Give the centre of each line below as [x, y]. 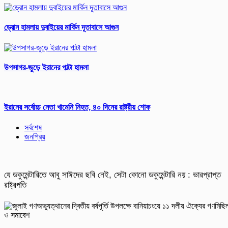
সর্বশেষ [33, 127]
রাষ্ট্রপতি [15, 185]
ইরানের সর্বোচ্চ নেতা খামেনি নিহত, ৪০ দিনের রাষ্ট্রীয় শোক [77, 107]
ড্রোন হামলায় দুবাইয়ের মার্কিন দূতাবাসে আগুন [61, 27]
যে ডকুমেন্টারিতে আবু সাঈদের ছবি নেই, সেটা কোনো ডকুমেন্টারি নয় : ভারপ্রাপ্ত [112, 175]
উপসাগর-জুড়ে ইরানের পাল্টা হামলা [46, 67]
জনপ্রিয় [35, 136]
